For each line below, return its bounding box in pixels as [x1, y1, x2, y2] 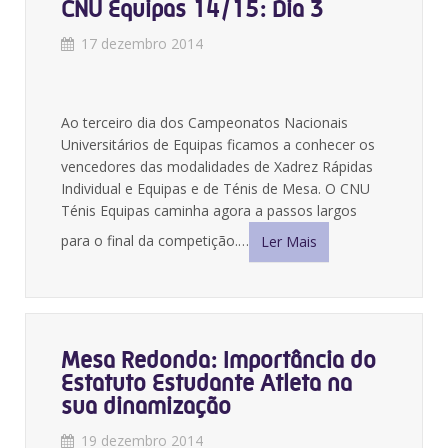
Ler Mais [261, 232, 317, 251]
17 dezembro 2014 [81, 34, 203, 53]
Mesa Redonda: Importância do [61, 346, 376, 374]
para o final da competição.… [61, 230, 249, 250]
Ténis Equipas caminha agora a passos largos [61, 201, 357, 220]
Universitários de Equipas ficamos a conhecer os [61, 135, 375, 154]
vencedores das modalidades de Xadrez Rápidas [61, 157, 373, 176]
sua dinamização [61, 392, 231, 420]
